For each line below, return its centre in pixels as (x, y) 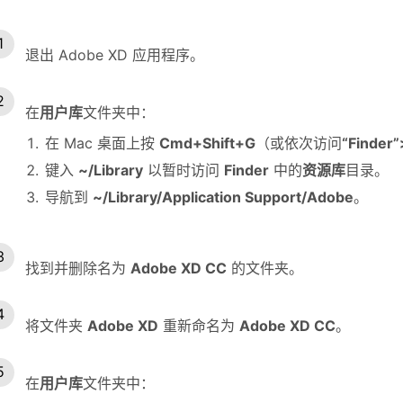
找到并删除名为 (78, 268)
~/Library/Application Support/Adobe (223, 197)
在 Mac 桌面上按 (102, 143)
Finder (246, 170)
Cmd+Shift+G (207, 143)
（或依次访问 (299, 143)
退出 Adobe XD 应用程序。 (115, 54)
